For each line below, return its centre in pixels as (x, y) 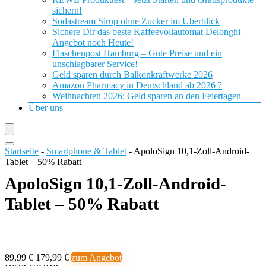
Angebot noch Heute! (93, 42)
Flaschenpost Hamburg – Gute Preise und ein (137, 53)
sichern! (67, 10)
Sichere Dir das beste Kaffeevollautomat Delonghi (146, 32)
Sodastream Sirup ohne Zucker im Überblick (136, 21)
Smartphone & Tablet (86, 151)
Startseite (22, 151)
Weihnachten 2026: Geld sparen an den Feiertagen (147, 96)
